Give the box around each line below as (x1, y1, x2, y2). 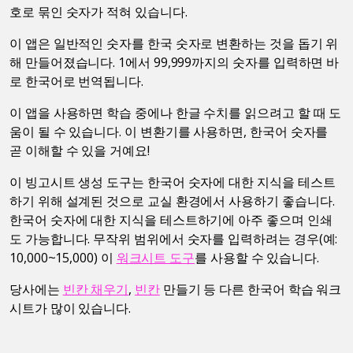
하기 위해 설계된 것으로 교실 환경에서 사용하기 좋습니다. (9, 191, 335, 210)
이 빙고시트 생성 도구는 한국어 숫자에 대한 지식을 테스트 (9, 173, 336, 191)
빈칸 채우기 (62, 280, 129, 298)
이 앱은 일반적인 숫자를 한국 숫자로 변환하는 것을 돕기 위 (9, 34, 339, 52)
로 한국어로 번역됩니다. (9, 72, 147, 90)
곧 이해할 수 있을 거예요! (9, 141, 150, 159)
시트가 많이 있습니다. (9, 299, 132, 317)
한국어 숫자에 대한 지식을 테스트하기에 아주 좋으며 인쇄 (9, 210, 333, 229)
